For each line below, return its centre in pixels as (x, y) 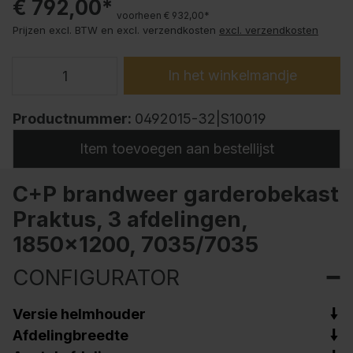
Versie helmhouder (79, 314)
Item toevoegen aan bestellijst (176, 149)
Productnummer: (74, 119)
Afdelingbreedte (71, 335)
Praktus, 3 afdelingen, (130, 219)
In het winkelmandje (232, 75)
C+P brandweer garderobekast (176, 193)
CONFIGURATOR (96, 277)
